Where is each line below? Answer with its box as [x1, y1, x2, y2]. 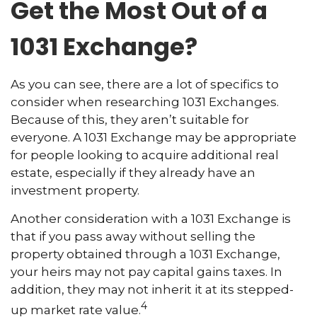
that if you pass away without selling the [11, 229, 255, 244]
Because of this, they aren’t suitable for [11, 113, 249, 127]
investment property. [11, 183, 139, 198]
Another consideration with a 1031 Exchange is [11, 212, 291, 226]
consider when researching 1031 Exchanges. [11, 95, 279, 110]
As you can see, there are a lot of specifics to [11, 77, 279, 92]
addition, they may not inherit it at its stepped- [11, 282, 294, 297]
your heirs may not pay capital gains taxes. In [11, 265, 282, 279]
